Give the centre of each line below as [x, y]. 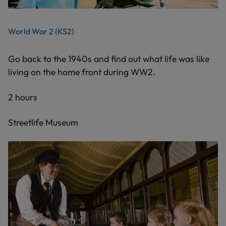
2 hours [23, 97]
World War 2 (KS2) [41, 31]
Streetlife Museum [43, 122]
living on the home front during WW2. [82, 72]
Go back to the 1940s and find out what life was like [109, 59]
